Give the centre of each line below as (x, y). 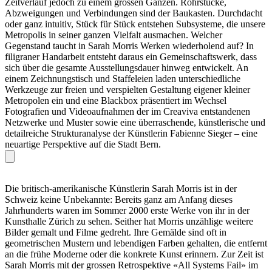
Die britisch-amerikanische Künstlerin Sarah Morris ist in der (121, 189)
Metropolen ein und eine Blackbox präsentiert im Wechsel (116, 101)
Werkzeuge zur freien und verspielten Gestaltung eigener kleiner (127, 90)
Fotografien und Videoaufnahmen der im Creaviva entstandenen (127, 112)
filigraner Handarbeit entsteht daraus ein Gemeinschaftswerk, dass (131, 57)
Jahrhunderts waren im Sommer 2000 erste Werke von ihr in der (127, 211)
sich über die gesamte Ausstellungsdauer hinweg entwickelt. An (127, 68)
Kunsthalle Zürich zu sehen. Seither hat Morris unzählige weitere (129, 222)
